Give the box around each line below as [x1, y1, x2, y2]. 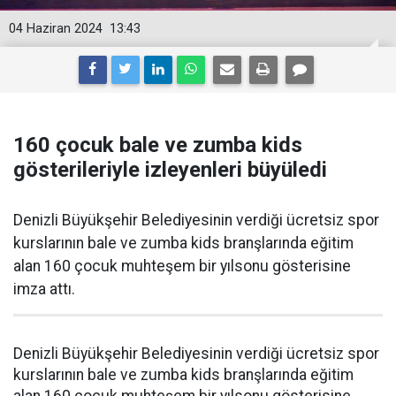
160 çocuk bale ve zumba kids [13, 133, 302, 157]
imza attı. [13, 280, 75, 298]
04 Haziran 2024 [9, 21, 103, 36]
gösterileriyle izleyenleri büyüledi [13, 157, 327, 182]
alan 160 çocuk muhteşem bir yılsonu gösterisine [13, 257, 351, 275]
